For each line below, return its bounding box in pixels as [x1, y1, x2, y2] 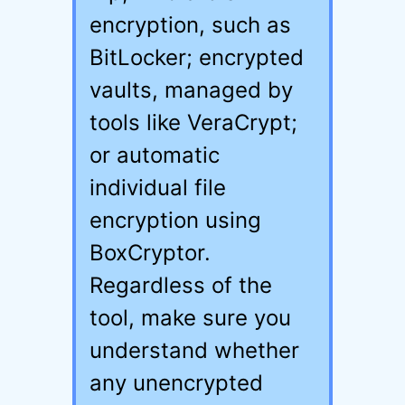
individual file [89, 174, 226, 201]
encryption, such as [89, 12, 291, 38]
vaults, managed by [89, 77, 293, 103]
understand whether [89, 337, 299, 363]
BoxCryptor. [89, 240, 211, 266]
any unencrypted [89, 370, 263, 396]
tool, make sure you [89, 305, 291, 331]
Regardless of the [89, 272, 272, 298]
